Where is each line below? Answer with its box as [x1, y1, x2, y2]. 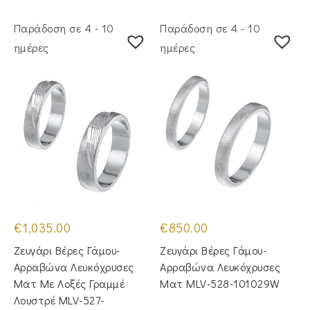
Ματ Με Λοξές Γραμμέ [13, 276, 125, 291]
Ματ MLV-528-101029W [160, 276, 280, 291]
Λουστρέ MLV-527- [13, 293, 104, 308]
